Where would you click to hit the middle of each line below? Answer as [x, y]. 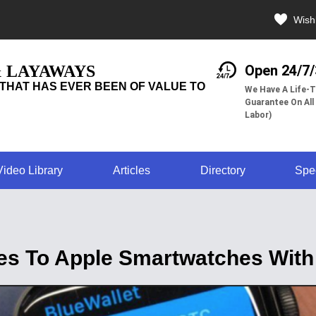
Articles [131, 170]
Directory [223, 170]
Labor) [258, 115]
